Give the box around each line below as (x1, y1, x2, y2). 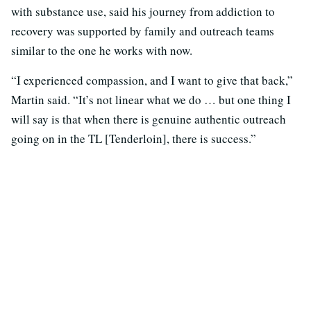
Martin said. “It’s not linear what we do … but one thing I (11, 92, 291, 108)
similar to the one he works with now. (11, 42, 192, 59)
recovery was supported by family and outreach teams (11, 23, 274, 40)
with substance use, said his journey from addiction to (11, 3, 275, 20)
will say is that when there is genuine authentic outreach (11, 111, 286, 128)
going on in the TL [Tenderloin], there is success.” (11, 131, 256, 147)
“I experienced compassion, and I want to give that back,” (11, 72, 293, 89)
